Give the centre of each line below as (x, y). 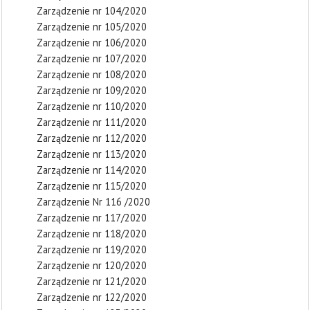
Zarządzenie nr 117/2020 (92, 218)
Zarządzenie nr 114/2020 (92, 170)
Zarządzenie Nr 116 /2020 (93, 202)
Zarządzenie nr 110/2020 (92, 106)
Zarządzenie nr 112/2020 (92, 138)
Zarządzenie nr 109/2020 (92, 90)
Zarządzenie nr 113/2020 (92, 154)
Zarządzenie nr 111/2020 (92, 122)
